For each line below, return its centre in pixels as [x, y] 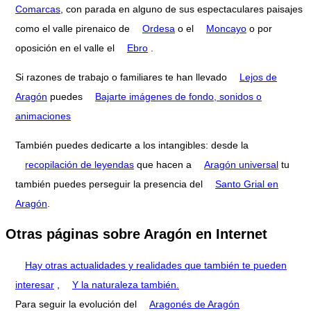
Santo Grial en [247, 184]
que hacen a [164, 164]
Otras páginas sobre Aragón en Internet [136, 234]
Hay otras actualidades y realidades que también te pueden [156, 265]
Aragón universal [241, 164]
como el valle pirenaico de [74, 28]
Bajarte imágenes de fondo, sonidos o [178, 96]
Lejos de [258, 77]
